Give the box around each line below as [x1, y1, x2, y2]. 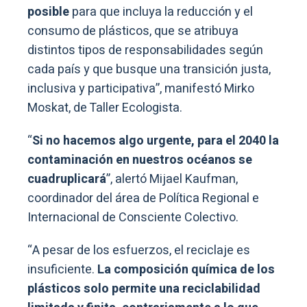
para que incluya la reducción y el [69, 2, 253, 21]
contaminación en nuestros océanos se [27, 150, 252, 169]
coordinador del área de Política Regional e [27, 188, 259, 208]
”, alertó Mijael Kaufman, [106, 169, 238, 188]
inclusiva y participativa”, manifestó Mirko [27, 79, 254, 98]
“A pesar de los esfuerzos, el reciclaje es [27, 241, 250, 260]
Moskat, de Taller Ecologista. [27, 98, 182, 117]
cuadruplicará [27, 169, 106, 188]
